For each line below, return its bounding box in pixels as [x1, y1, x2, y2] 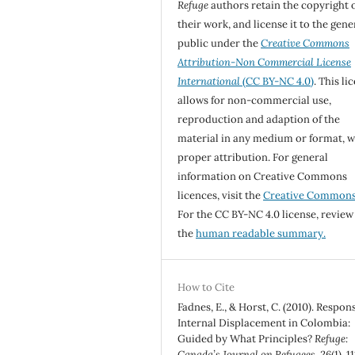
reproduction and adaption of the [177, 113, 341, 127]
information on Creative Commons [177, 170, 348, 184]
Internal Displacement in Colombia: [177, 316, 351, 330]
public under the [177, 36, 261, 51]
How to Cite [177, 281, 235, 295]
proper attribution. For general [177, 151, 329, 165]
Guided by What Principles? [177, 332, 315, 346]
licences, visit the [177, 189, 264, 203]
